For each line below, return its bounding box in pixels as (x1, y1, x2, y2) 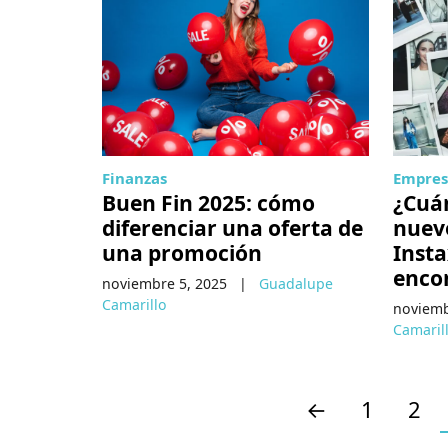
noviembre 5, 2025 (102, 274, 227, 294)
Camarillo (102, 295, 167, 315)
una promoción (102, 238, 262, 268)
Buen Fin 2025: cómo (102, 188, 315, 218)
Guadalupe (259, 274, 333, 294)
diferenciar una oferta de (102, 213, 363, 243)
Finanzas (102, 168, 167, 189)
